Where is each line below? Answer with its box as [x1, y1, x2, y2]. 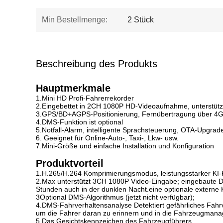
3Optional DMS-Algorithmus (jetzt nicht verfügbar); [36, 193, 195, 201]
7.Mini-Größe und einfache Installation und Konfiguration [36, 142, 214, 150]
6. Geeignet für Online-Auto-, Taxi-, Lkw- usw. [36, 134, 179, 142]
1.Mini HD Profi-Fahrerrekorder [36, 94, 134, 102]
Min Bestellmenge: [42, 15, 108, 24]
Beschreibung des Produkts [36, 58, 157, 69]
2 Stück [127, 15, 154, 24]
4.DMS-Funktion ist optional [36, 118, 123, 126]
